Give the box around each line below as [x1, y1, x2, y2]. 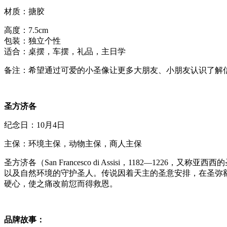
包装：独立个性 [4, 36, 61, 46]
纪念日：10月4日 [4, 121, 65, 130]
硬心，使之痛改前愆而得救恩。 [4, 179, 118, 188]
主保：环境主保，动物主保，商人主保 [4, 139, 150, 148]
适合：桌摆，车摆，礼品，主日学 [4, 47, 126, 56]
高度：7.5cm [4, 26, 48, 35]
